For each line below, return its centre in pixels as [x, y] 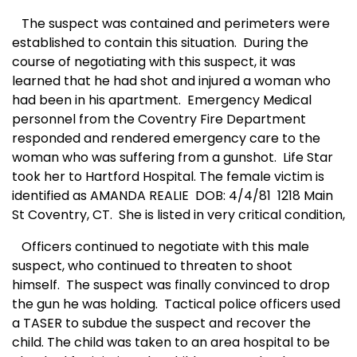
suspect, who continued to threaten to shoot [152, 266]
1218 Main [305, 196]
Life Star [308, 158]
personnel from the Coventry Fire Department [159, 120]
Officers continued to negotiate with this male [165, 247]
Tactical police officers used [252, 304]
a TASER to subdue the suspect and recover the [161, 324]
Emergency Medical [249, 100]
